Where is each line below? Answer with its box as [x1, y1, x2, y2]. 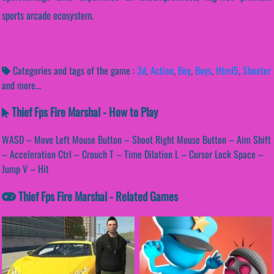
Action [150, 62, 174, 78]
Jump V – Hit [2, 161, 49, 177]
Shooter [243, 62, 271, 78]
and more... [2, 77, 41, 92]
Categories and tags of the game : [10, 62, 137, 78]
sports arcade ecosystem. [2, 7, 94, 23]
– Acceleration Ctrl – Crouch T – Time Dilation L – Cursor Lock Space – [2, 147, 264, 162]
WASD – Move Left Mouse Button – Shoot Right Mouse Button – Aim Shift [2, 132, 271, 147]
